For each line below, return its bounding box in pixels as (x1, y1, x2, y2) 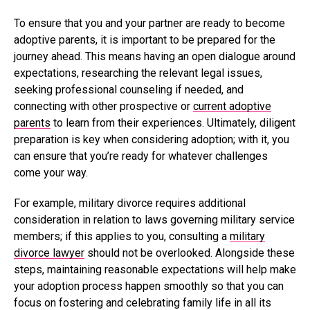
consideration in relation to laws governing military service (14, 213, 295, 226)
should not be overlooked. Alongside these (84, 246, 295, 259)
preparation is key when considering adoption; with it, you (14, 133, 289, 146)
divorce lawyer (14, 246, 84, 259)
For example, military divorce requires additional (14, 197, 246, 210)
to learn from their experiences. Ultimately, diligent (51, 116, 295, 129)
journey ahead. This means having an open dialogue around (14, 50, 295, 63)
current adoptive (193, 100, 271, 113)
